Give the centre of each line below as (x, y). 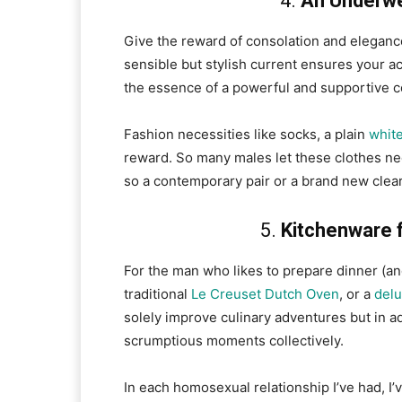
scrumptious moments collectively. (234, 341)
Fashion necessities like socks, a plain (246, 135)
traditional (157, 294)
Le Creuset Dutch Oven (265, 294)
